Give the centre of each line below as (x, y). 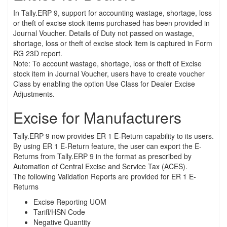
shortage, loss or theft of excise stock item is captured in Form (113, 43)
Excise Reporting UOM (70, 201)
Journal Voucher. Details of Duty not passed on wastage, (104, 33)
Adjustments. (34, 93)
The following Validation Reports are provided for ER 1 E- (105, 176)
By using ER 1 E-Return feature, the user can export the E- (107, 146)
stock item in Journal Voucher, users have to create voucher (109, 73)
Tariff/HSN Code (59, 212)
